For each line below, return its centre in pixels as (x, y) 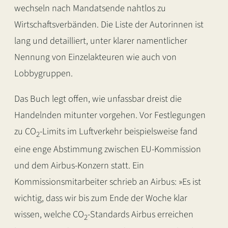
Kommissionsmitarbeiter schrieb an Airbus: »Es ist (108, 181)
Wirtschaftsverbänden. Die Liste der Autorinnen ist (109, 24)
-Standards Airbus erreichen (140, 214)
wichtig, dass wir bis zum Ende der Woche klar (101, 198)
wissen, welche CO (49, 214)
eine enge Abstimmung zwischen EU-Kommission (108, 149)
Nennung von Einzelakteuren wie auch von (95, 57)
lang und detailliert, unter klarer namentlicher (101, 40)
